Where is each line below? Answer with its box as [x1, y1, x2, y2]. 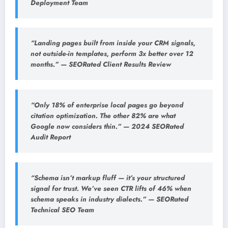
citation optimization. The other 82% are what [31, 111, 176, 121]
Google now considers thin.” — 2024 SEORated [31, 122, 184, 131]
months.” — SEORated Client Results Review [31, 60, 171, 70]
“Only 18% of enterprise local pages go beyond [31, 100, 183, 110]
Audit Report [31, 132, 71, 142]
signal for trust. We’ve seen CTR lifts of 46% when [31, 183, 191, 193]
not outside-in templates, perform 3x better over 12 [31, 49, 193, 59]
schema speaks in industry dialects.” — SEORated [31, 194, 188, 204]
